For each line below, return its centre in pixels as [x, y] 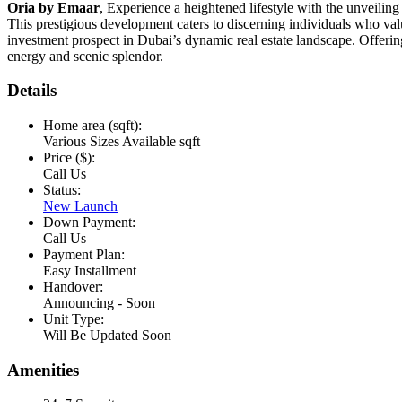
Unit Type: [74, 319]
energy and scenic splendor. [85, 56]
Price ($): [69, 158]
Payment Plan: [84, 255]
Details [32, 91]
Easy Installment [90, 271]
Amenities [43, 370]
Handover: [73, 287]
